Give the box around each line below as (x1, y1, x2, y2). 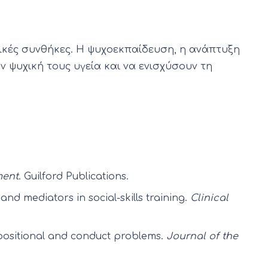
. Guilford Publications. (19, 171, 129, 182)
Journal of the (166, 231, 238, 242)
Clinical (190, 193, 229, 204)
